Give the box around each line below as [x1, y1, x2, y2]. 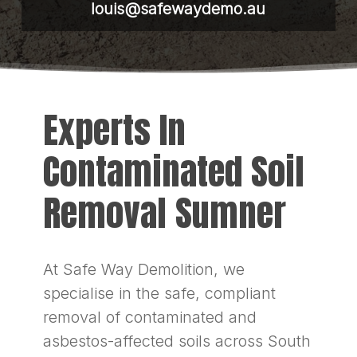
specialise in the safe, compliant [42, 283, 276, 303]
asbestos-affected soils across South [42, 331, 311, 351]
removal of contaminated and [42, 307, 257, 327]
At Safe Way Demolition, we [42, 259, 245, 279]
